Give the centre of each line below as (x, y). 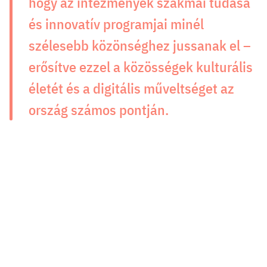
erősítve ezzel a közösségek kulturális (141, 67)
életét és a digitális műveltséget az (131, 88)
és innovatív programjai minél (116, 24)
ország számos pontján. (99, 110)
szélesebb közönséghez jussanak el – (140, 45)
